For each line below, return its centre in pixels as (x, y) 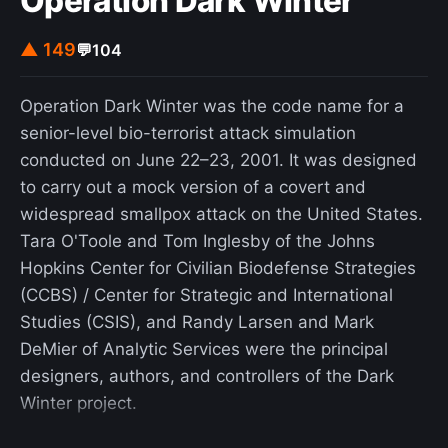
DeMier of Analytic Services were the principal (204, 349)
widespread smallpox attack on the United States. (221, 214)
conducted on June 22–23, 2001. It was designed (218, 160)
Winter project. (78, 403)
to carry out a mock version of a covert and (193, 187)
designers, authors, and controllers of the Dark (207, 376)
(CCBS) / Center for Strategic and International (206, 295)
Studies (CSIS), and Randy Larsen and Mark (197, 322)
